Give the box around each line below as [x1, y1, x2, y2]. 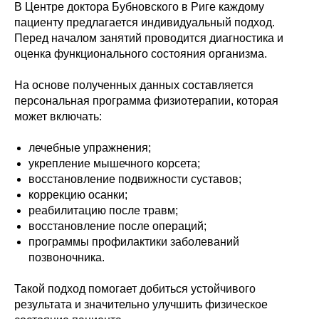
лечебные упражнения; [28, 142, 151, 154]
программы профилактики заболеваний [28, 236, 239, 248]
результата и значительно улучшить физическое [14, 298, 268, 310]
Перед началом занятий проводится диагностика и [14, 32, 283, 44]
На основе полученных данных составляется [14, 79, 253, 91]
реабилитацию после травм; [28, 204, 178, 216]
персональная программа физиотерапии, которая [14, 95, 278, 107]
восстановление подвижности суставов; [28, 173, 241, 185]
